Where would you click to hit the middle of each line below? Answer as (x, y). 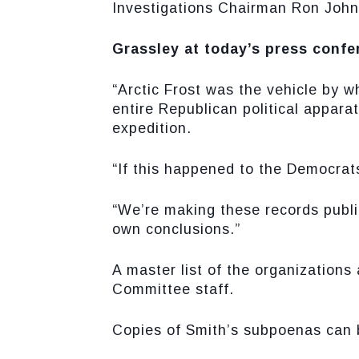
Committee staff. (173, 290)
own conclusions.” (176, 230)
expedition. (151, 129)
